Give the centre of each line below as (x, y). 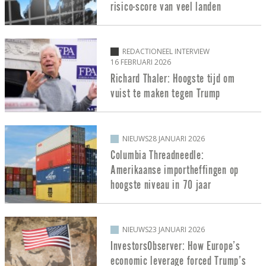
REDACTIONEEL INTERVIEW (166, 52)
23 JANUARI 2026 (177, 230)
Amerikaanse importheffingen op (175, 170)
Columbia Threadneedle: (157, 155)
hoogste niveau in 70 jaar (161, 185)
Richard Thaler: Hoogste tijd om (173, 79)
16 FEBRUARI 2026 (141, 62)
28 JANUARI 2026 (177, 138)
